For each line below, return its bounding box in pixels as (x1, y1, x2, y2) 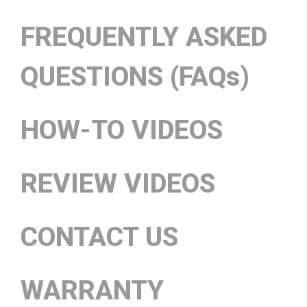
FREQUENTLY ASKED (21, 21, 267, 53)
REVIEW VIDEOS (21, 168, 215, 200)
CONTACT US (21, 221, 178, 254)
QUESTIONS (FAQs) (21, 61, 249, 93)
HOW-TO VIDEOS (21, 114, 223, 147)
